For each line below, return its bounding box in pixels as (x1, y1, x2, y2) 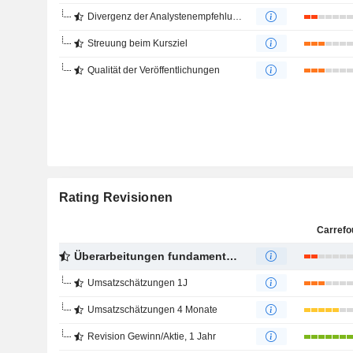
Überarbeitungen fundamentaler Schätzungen (73, 250, 226, 262)
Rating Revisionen (58, 191, 173, 204)
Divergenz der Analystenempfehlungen (87, 11, 232, 22)
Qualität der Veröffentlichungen (87, 65, 220, 76)
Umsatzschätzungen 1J (87, 277, 188, 288)
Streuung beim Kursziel (87, 38, 188, 49)
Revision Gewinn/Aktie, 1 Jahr (87, 331, 216, 342)
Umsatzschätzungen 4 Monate (87, 304, 217, 315)
